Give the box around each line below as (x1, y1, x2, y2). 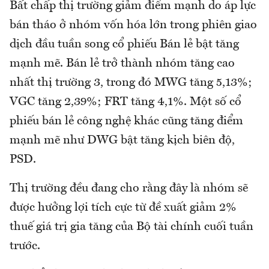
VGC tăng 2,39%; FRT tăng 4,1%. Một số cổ (10, 95, 241, 108)
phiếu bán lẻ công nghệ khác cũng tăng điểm (10, 115, 243, 127)
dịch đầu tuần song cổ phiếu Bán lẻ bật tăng (10, 38, 239, 50)
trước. (10, 240, 40, 252)
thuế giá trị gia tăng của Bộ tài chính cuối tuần (10, 220, 253, 233)
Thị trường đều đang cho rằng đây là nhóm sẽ (10, 182, 248, 195)
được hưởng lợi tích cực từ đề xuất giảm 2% (10, 201, 237, 214)
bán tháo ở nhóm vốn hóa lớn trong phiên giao (10, 19, 257, 31)
